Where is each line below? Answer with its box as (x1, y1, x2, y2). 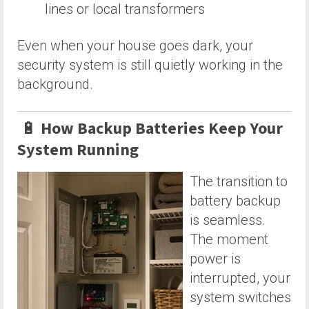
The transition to (190, 172, 288, 190)
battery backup (190, 192, 281, 209)
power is (190, 250, 241, 267)
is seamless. (190, 211, 266, 228)
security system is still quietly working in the (17, 56, 283, 73)
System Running (17, 137, 142, 162)
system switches (190, 288, 291, 306)
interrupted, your (190, 269, 290, 286)
